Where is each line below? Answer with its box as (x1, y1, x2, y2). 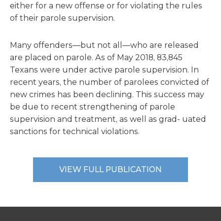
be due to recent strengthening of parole (10, 102, 175, 111)
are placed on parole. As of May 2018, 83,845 (10, 53, 183, 62)
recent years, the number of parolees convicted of (10, 77, 209, 87)
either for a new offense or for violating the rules (10, 1, 202, 10)
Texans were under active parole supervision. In (10, 65, 199, 74)
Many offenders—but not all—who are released (10, 40, 199, 50)
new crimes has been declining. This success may (10, 90, 204, 99)
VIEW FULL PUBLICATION (59, 165, 162, 174)
